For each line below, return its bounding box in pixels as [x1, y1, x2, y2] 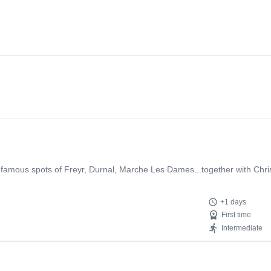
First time [221, 211, 252, 219]
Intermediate [221, 224, 263, 232]
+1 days [220, 198, 247, 206]
